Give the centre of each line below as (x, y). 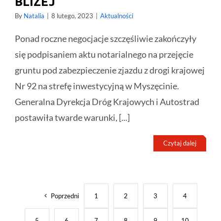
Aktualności (117, 16)
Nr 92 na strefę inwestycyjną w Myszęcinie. (97, 86)
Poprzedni (65, 196)
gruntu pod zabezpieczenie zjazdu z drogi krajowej (110, 70)
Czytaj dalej (180, 143)
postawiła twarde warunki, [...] (72, 118)
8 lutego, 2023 (72, 16)
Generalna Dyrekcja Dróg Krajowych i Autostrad (107, 102)
